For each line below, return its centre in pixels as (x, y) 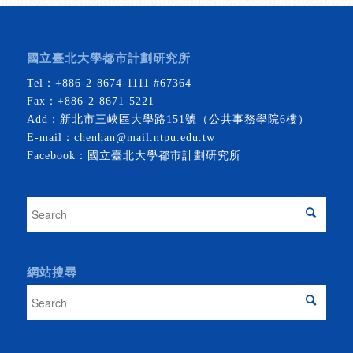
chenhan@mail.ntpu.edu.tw (144, 137)
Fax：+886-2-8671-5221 (90, 101)
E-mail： (50, 137)
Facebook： (57, 155)
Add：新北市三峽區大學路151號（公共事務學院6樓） (168, 119)
